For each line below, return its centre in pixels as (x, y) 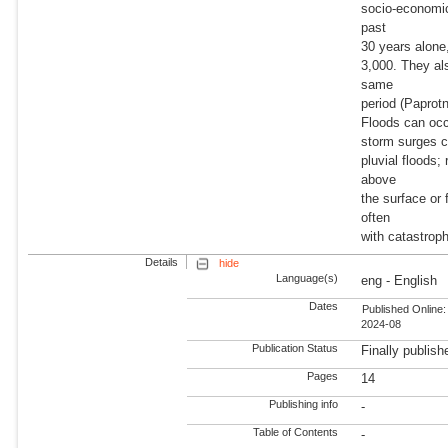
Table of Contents (294, 432)
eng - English (399, 280)
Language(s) (307, 277)
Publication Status (294, 348)
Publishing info (302, 404)
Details (162, 261)
